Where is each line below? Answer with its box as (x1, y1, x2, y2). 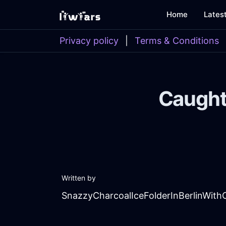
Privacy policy (60, 35, 119, 46)
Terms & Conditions (135, 35, 219, 46)
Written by (62, 174, 96, 183)
